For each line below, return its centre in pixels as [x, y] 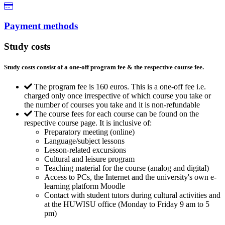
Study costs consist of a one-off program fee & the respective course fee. [104, 67]
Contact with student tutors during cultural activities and [132, 195]
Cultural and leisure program [89, 159]
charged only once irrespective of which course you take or [118, 96]
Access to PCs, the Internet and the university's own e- [130, 177]
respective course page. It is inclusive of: [88, 123]
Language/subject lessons [84, 141]
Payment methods [41, 26]
